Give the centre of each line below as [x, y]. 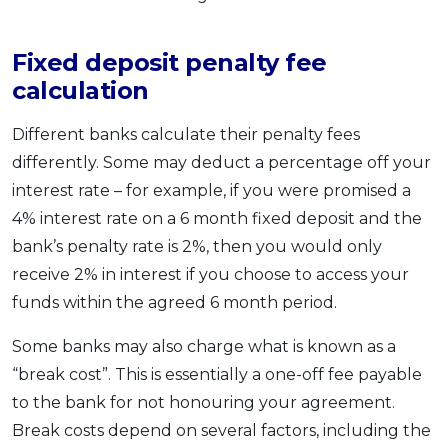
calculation [80, 91]
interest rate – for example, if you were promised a [211, 191]
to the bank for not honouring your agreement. [203, 403]
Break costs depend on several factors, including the [221, 431]
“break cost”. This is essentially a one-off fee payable [217, 375]
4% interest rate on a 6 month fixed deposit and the [217, 219]
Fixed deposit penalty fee [169, 63]
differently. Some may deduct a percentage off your [221, 163]
